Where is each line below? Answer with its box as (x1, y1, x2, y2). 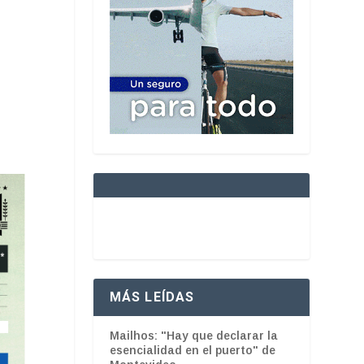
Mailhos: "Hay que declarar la (109, 328, 278, 342)
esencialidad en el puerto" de (109, 343, 275, 357)
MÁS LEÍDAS (109, 288, 195, 305)
